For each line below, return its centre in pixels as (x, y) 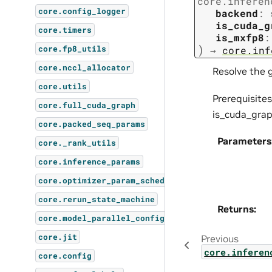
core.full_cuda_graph (87, 105)
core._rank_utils (77, 143)
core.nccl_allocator (85, 67)
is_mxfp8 (240, 37)
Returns (236, 209)
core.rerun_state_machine (97, 199)
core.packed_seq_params (92, 124)
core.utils (63, 86)
